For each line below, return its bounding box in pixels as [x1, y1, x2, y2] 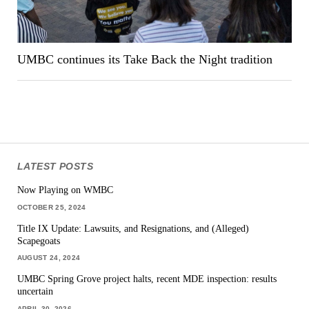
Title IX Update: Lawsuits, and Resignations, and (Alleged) [17, 222, 249, 234]
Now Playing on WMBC [17, 184, 113, 196]
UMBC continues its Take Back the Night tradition [17, 52, 272, 67]
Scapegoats [17, 235, 60, 246]
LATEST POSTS [17, 160, 94, 172]
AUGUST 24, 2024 [17, 254, 81, 262]
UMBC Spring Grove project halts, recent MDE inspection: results [17, 273, 277, 285]
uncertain [17, 286, 53, 297]
